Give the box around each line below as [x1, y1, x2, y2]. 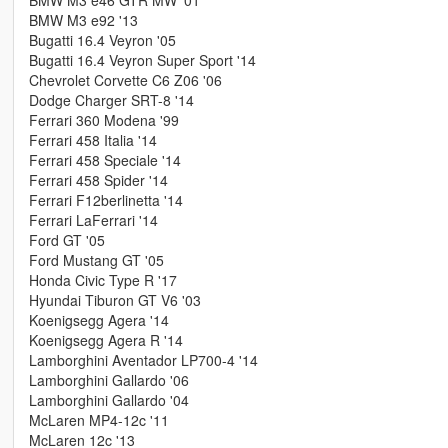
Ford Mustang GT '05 [28, 250, 164, 271]
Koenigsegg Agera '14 [28, 310, 169, 331]
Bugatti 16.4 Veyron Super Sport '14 [28, 50, 256, 71]
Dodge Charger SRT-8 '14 [28, 90, 194, 111]
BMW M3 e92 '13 [28, 10, 138, 31]
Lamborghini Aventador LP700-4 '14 [28, 350, 258, 371]
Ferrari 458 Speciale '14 [28, 150, 181, 171]
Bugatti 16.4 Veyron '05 [28, 30, 176, 51]
